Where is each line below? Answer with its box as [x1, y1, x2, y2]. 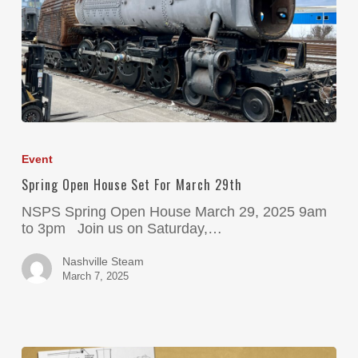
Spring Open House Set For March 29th [21, 174, 242, 194]
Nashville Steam [62, 254, 144, 268]
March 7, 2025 [62, 269, 129, 282]
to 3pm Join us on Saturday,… [21, 220, 222, 237]
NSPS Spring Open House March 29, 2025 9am [21, 203, 327, 220]
